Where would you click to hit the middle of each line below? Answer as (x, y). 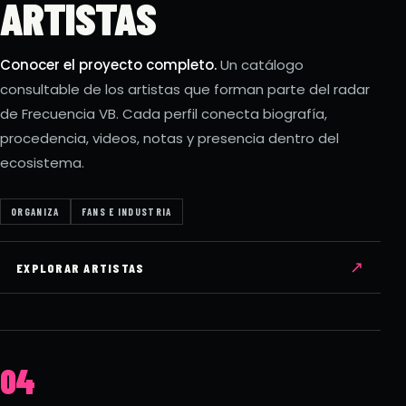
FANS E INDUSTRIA (126, 212)
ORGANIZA (35, 212)
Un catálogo (260, 65)
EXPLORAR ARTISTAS (81, 267)
